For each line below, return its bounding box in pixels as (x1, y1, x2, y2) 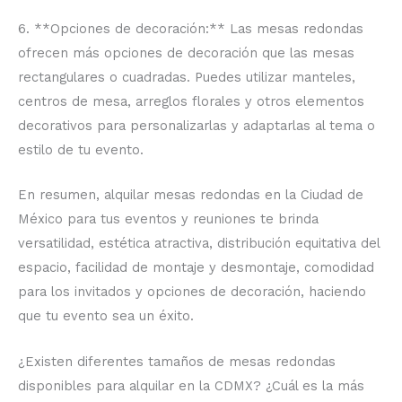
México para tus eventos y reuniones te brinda (18, 211, 319, 228)
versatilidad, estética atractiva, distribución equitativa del (18, 235, 380, 252)
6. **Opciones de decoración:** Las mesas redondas (18, 20, 363, 37)
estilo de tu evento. (18, 141, 144, 158)
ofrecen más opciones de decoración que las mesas (18, 44, 354, 61)
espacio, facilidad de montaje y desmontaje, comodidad (18, 259, 374, 276)
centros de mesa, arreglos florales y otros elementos (18, 92, 364, 109)
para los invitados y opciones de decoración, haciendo (18, 284, 366, 301)
